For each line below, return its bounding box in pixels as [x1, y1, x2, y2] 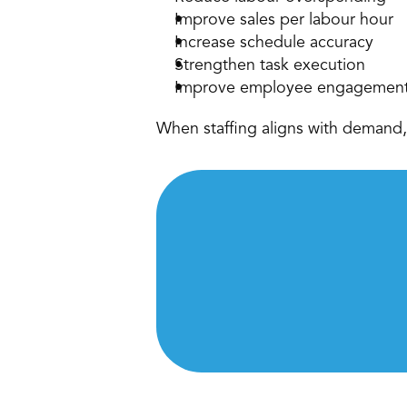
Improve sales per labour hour [174, 12, 398, 28]
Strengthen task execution [174, 57, 370, 74]
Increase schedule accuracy [174, 35, 378, 51]
